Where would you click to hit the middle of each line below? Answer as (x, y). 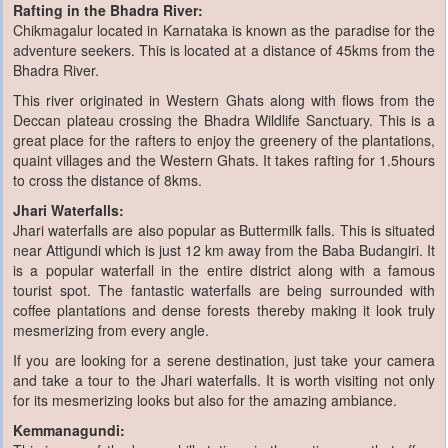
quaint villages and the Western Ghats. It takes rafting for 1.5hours (224, 159)
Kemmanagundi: (69, 429)
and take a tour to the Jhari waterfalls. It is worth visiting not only (224, 379)
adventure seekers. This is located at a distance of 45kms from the (224, 49)
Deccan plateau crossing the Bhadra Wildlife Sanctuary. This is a (224, 119)
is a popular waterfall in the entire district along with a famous (224, 269)
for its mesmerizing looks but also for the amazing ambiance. (205, 399)
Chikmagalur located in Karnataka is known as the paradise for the (224, 29)
